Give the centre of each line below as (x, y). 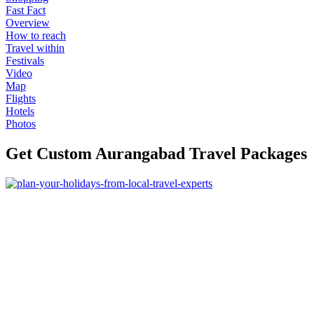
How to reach (36, 35)
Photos (21, 123)
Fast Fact (26, 10)
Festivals (25, 60)
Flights (21, 98)
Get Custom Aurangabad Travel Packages (156, 153)
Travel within (35, 48)
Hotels (20, 111)
